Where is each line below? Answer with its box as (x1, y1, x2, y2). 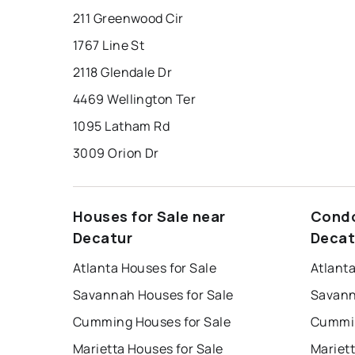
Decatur (73, 228, 133, 248)
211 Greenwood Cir (73, 10, 184, 28)
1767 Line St (73, 36, 145, 55)
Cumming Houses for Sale (73, 313, 231, 331)
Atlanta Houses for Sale (73, 259, 217, 277)
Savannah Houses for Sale (73, 286, 234, 304)
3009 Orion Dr (73, 144, 159, 162)
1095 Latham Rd (73, 117, 170, 136)
